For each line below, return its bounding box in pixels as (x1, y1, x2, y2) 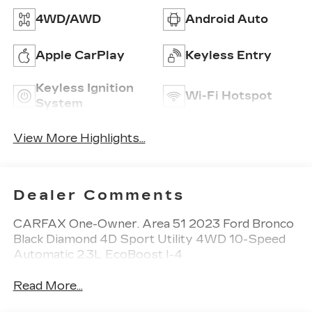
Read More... (13, 279, 83, 293)
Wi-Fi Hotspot (185, 89, 272, 102)
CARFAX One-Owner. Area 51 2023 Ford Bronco (13, 217, 294, 231)
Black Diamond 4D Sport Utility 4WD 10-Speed (13, 233, 286, 247)
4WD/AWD (35, 13, 101, 26)
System (35, 97, 83, 110)
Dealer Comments (13, 187, 185, 204)
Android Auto (185, 13, 268, 26)
